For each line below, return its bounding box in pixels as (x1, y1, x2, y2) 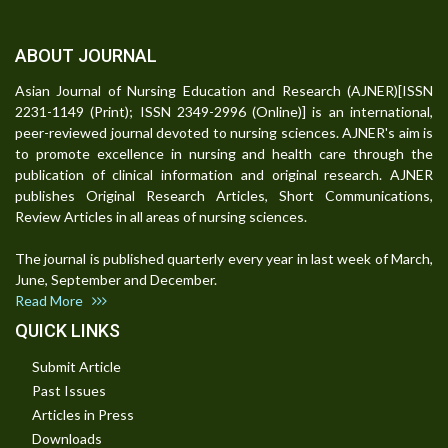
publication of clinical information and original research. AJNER (15, 166, 433, 184)
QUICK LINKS (15, 320, 120, 342)
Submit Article (32, 358, 121, 376)
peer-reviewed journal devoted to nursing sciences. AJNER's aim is (15, 124, 433, 142)
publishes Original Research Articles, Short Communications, (15, 187, 433, 205)
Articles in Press (32, 406, 134, 424)
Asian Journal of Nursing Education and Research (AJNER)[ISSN (15, 82, 433, 100)
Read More (15, 292, 92, 310)
